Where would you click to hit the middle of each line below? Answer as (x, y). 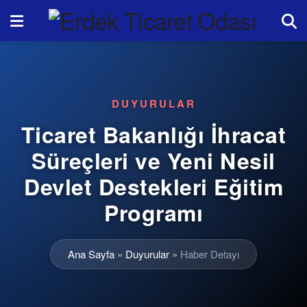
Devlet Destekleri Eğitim (153, 186)
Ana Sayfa (91, 254)
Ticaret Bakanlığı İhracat (153, 134)
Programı (153, 212)
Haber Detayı (210, 254)
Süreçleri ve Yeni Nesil (153, 160)
